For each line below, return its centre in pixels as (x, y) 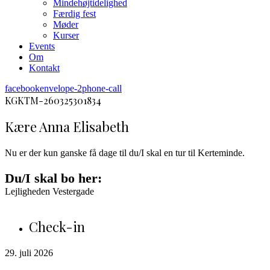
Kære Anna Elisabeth (67, 127)
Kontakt (44, 68)
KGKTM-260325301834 (53, 100)
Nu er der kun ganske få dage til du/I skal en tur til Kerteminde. (125, 153)
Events (42, 46)
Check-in (57, 227)
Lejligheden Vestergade (49, 191)
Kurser (66, 35)
